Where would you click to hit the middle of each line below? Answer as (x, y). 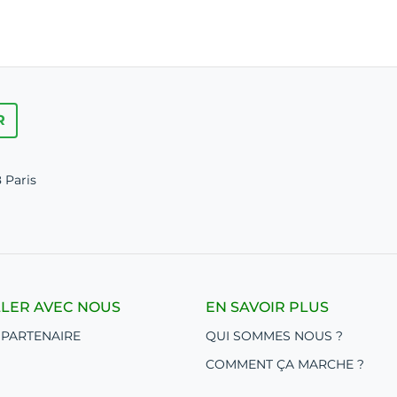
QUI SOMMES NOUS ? (274, 336)
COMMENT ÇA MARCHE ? (285, 364)
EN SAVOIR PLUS (267, 307)
